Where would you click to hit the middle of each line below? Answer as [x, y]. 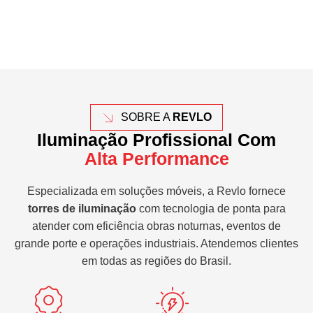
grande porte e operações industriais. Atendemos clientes [156, 243]
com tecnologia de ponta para [211, 209]
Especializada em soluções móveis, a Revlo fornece [156, 191]
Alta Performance [156, 159]
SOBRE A [146, 117]
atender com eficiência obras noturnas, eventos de [156, 226]
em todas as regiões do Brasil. [156, 261]
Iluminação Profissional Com [156, 140]
